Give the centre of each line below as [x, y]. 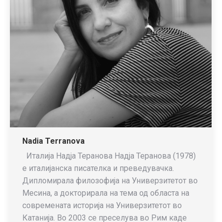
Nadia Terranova [54, 141]
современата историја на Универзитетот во [102, 205]
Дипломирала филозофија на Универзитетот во [110, 181]
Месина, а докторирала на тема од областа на [106, 193]
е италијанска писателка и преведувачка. [98, 168]
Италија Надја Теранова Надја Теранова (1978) [109, 156]
